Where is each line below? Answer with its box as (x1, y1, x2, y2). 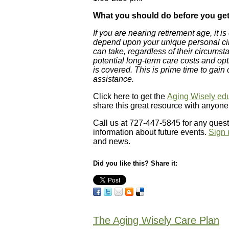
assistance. (93, 75, 134, 84)
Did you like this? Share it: (93, 159, 177, 168)
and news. (93, 137, 130, 146)
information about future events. (93, 128, 209, 137)
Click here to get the (93, 92, 167, 101)
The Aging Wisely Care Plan (93, 214, 219, 226)
